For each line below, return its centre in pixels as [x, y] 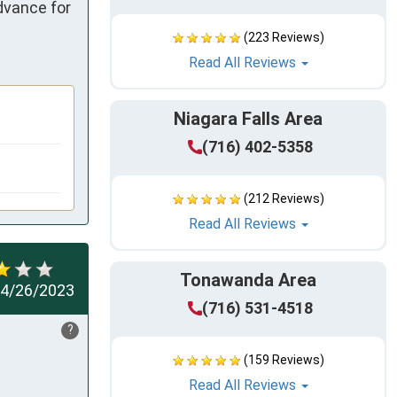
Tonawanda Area [248, 280]
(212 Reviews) [284, 199]
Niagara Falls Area [248, 119]
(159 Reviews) [284, 360]
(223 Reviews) [284, 38]
